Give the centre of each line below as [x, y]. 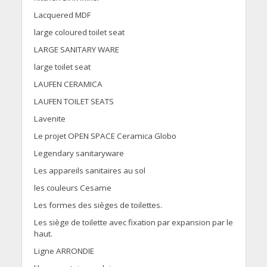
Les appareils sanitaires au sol [89, 171]
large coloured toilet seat [79, 32]
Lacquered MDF [62, 15]
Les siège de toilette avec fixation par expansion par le [133, 223]
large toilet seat [62, 67]
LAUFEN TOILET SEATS [74, 102]
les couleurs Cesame [72, 188]
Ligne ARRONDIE [64, 251]
